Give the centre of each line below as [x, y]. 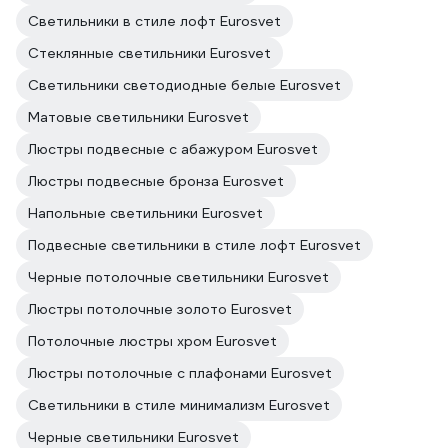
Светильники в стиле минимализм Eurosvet [179, 405]
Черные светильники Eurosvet [133, 437]
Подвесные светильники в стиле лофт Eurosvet [194, 245]
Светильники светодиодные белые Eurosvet [184, 85]
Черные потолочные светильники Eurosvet [178, 277]
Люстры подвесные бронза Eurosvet [156, 181]
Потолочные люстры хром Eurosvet [152, 341]
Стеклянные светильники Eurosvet [149, 53]
